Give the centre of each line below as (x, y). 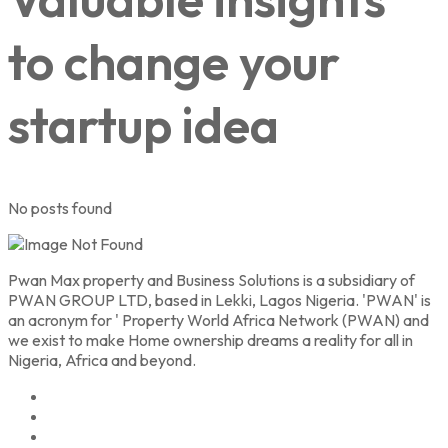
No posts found (60, 207)
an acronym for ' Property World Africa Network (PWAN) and (218, 319)
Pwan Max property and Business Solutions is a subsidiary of (211, 279)
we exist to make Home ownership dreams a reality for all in (210, 339)
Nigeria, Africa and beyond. (102, 359)
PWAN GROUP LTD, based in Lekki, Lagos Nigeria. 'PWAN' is (219, 299)
